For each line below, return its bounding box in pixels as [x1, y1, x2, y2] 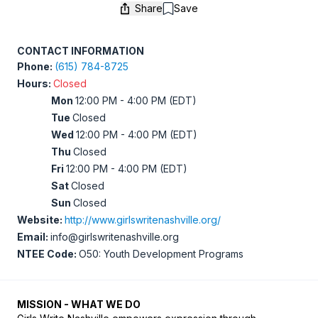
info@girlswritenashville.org [50, 231, 179, 243]
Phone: [17, 60, 55, 72]
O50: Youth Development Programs [79, 248, 243, 260]
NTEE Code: [17, 248, 79, 260]
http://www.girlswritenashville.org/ [65, 214, 221, 226]
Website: [17, 214, 65, 226]
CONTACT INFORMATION [17, 45, 144, 57]
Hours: [17, 77, 53, 89]
